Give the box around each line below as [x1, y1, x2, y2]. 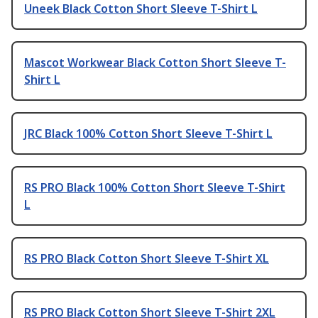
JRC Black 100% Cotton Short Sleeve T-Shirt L [24, 125, 273, 141]
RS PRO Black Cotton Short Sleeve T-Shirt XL [24, 250, 269, 266]
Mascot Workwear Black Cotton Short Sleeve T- [24, 54, 286, 70]
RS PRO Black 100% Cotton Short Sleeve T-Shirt [24, 179, 285, 195]
